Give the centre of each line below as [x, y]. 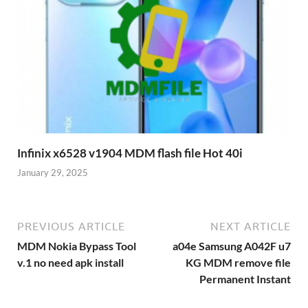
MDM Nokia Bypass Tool [77, 246]
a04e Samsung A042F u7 [232, 246]
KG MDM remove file [238, 262]
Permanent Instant [245, 279]
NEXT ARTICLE [251, 226]
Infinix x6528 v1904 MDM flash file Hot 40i [130, 153]
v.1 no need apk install [70, 262]
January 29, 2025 [53, 173]
